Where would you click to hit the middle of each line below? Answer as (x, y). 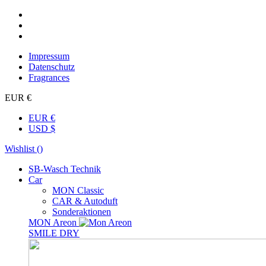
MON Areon (54, 222)
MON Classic (78, 190)
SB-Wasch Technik (65, 169)
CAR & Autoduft (85, 201)
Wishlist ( (22, 149)
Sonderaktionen (82, 212)
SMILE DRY (54, 233)
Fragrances (49, 77)
